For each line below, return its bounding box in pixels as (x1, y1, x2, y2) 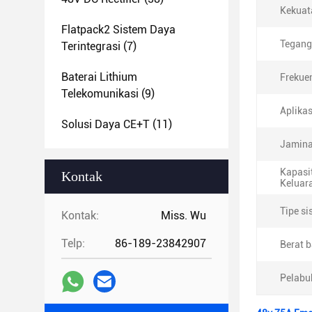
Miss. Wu (161, 209, 206, 222)
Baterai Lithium (61, 70, 137, 84)
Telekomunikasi (61, 87, 139, 100)
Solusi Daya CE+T (61, 118, 150, 131)
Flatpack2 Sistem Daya (61, 23, 175, 36)
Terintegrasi (61, 40, 120, 53)
